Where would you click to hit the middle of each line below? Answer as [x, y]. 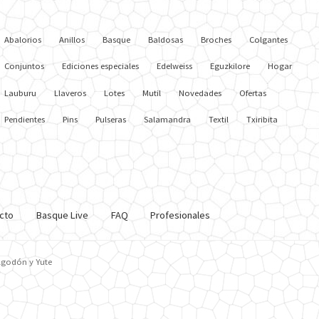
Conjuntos [24, 66]
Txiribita [262, 119]
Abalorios [23, 40]
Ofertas [253, 93]
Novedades [200, 93]
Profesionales [181, 215]
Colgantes [269, 40]
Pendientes [25, 119]
